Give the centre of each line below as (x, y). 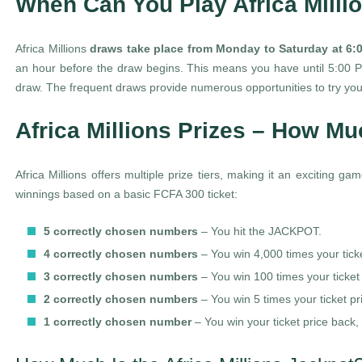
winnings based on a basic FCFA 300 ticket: (126, 194)
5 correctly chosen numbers (121, 231)
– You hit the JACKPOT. (260, 231)
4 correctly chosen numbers (121, 254)
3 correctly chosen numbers (121, 276)
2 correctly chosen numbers (121, 299)
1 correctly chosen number (118, 322)
